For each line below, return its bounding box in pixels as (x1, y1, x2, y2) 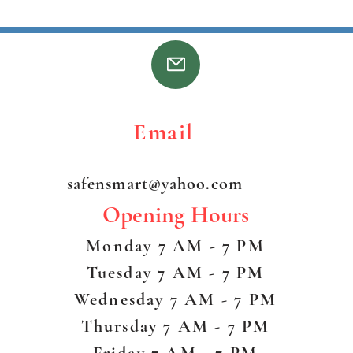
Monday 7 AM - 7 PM (86, 235, 265, 256)
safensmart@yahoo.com (66, 173, 243, 194)
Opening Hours (102, 199, 249, 229)
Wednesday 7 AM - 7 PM (73, 288, 277, 310)
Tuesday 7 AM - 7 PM (86, 262, 265, 283)
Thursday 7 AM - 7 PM (80, 315, 270, 336)
